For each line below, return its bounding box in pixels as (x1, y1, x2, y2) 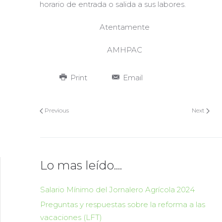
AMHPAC (107, 45, 142, 55)
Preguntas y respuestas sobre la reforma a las (40, 200, 205, 209)
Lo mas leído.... (40, 158, 122, 172)
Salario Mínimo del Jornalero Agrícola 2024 (40, 185, 195, 194)
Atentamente (100, 22, 150, 32)
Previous (43, 107, 69, 114)
